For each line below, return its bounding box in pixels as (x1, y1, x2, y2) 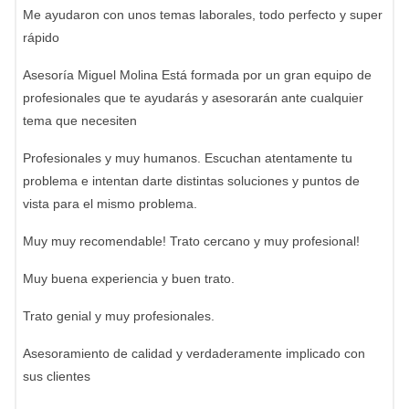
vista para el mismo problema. (23, 196, 197, 211)
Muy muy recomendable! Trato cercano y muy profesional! (23, 234, 360, 248)
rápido (23, 30, 59, 45)
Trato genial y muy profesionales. (23, 309, 215, 323)
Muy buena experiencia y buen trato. (23, 271, 235, 286)
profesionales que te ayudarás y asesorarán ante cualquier (23, 90, 363, 105)
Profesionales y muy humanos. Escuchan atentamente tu (23, 151, 352, 165)
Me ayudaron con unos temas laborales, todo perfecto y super (23, 7, 383, 22)
